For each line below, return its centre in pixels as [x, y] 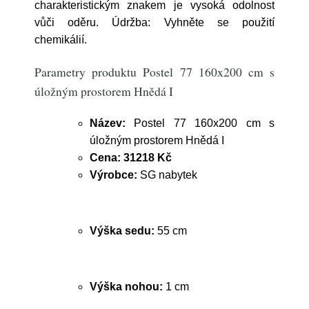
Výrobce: [113, 175]
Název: [108, 123]
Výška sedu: [122, 231]
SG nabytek [167, 175]
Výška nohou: [126, 287]
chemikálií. [63, 40]
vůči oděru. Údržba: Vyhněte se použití [154, 22]
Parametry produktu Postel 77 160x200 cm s [154, 72]
